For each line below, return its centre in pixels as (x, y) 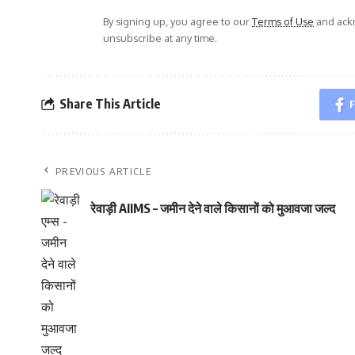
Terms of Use (283, 21)
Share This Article (110, 104)
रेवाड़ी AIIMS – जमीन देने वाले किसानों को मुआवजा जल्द (213, 209)
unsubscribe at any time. (160, 38)
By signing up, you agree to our (177, 21)
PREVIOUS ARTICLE (103, 171)
